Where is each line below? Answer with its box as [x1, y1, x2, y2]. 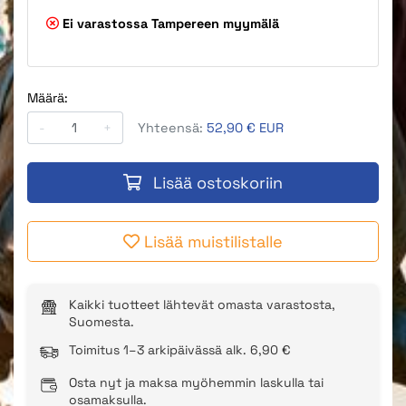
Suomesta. [69, 313, 134, 330]
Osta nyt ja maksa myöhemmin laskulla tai [69, 373, 324, 391]
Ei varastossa [59, 15, 148, 33]
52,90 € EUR [207, 119, 284, 136]
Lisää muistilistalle [144, 230, 283, 252]
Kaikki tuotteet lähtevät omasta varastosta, [69, 295, 335, 313]
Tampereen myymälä [151, 15, 279, 33]
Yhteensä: [138, 119, 207, 136]
